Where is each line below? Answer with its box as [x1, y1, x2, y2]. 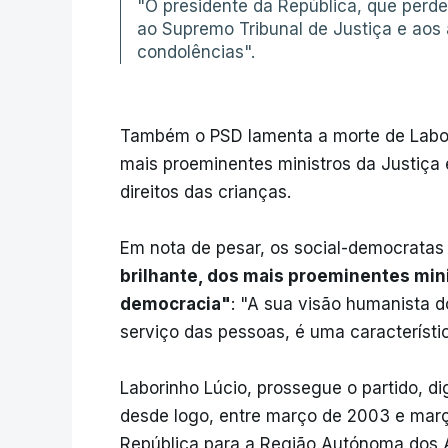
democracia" [120, 294, 231, 315]
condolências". [137, 42, 255, 63]
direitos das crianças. [120, 182, 291, 203]
